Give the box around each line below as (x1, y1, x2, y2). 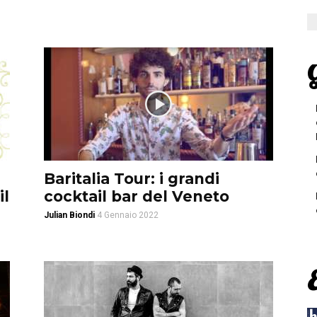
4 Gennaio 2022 (97, 210, 158, 220)
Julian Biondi (44, 210, 95, 220)
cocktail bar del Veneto (44, 188, 229, 205)
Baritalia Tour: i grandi (44, 170, 219, 188)
